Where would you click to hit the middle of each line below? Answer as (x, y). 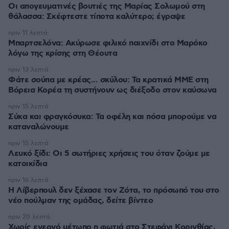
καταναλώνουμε (39, 127)
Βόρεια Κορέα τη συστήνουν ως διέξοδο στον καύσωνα (112, 90)
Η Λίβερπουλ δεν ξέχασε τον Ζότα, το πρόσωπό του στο (114, 190)
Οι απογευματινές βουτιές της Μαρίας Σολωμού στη (107, 6)
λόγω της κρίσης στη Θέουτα (63, 53)
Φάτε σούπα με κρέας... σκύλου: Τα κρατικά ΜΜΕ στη (108, 80)
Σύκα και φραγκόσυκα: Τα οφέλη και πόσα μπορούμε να (112, 117)
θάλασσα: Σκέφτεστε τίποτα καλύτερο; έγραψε (97, 17)
